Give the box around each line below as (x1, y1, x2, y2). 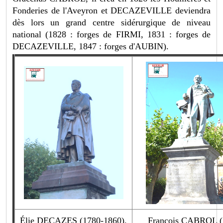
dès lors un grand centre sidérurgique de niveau (12, 17, 211, 28)
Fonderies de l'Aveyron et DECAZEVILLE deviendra (12, 5, 211, 16)
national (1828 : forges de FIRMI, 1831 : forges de (12, 29, 211, 40)
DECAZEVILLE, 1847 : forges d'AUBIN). (12, 41, 169, 52)
